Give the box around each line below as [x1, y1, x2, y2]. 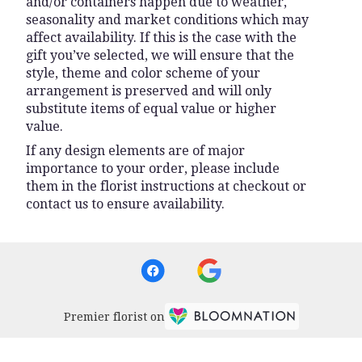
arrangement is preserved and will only [26, 82, 271, 99]
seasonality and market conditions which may [26, 11, 309, 27]
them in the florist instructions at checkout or [26, 178, 306, 194]
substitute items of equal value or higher [26, 100, 276, 116]
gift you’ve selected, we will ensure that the [26, 47, 294, 63]
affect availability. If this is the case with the [26, 29, 297, 45]
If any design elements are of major [26, 142, 245, 158]
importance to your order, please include [26, 160, 280, 176]
